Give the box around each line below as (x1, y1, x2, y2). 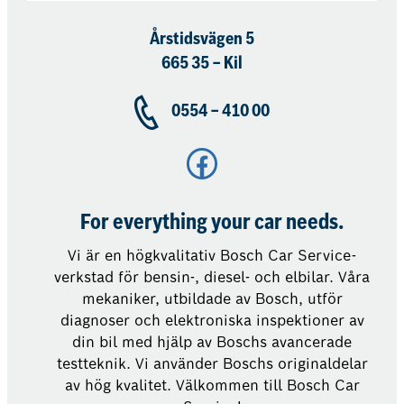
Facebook (185, 147, 197, 176)
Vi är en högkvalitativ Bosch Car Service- (68, 245, 357, 265)
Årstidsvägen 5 (150, 31, 254, 50)
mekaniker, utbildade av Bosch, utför (81, 289, 343, 308)
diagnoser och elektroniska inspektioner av (60, 310, 364, 330)
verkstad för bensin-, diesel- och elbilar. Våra (54, 267, 371, 287)
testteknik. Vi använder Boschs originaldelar (56, 353, 368, 373)
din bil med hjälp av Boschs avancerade (72, 332, 353, 352)
